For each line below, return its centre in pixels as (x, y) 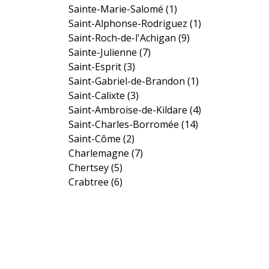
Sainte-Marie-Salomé (117, 9)
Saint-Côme (96, 138)
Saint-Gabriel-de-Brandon (128, 81)
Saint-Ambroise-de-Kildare (129, 110)
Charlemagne (100, 153)
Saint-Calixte (98, 95)
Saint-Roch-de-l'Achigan (124, 38)
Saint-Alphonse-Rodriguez (129, 23)
